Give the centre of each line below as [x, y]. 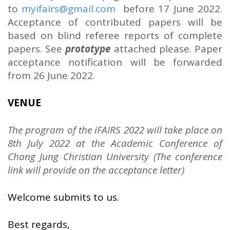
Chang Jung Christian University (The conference [115, 157]
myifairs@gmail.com [69, 9]
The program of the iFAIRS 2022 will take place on [115, 130]
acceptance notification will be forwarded [115, 62]
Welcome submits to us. [63, 197]
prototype [88, 49]
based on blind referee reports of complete [115, 36]
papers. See [36, 49]
